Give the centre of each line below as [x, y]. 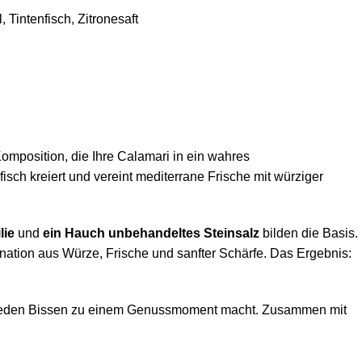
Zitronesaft [108, 19]
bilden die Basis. [309, 233]
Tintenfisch [40, 19]
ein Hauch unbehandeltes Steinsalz [151, 233]
